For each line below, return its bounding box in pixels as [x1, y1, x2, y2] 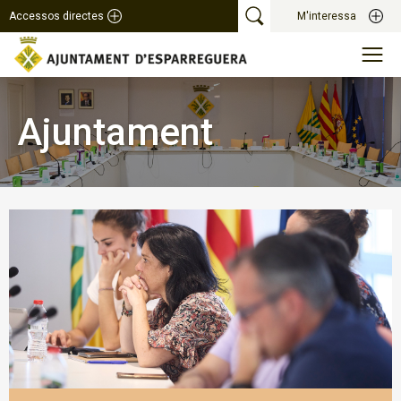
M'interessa [297, 10, 356, 22]
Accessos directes [9, 10, 104, 22]
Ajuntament [18, 110, 213, 154]
